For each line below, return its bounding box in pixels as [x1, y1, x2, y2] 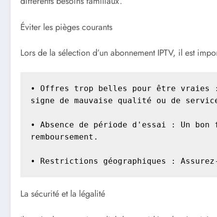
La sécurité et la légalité [20, 187, 105, 201]
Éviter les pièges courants [20, 20, 112, 33]
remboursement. [30, 132, 98, 141]
